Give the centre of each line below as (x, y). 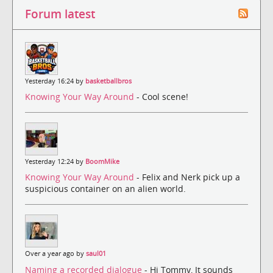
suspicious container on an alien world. (105, 189)
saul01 (96, 254)
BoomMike (102, 162)
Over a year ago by (55, 254)
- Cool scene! (162, 97)
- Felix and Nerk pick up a (188, 177)
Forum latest (60, 13)
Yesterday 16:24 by (55, 81)
